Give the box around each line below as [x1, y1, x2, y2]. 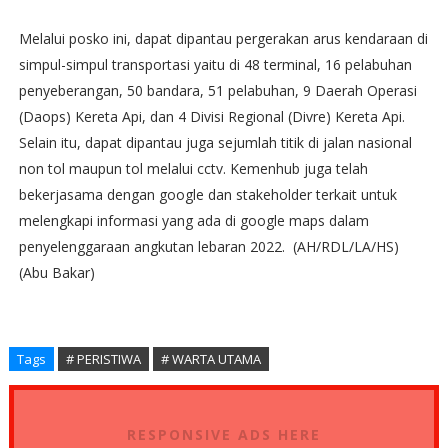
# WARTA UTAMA [160, 349, 261, 368]
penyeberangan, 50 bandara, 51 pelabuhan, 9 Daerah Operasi [18, 80, 417, 100]
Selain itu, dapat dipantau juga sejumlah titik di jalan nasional [18, 132, 412, 152]
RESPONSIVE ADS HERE [126, 424, 321, 444]
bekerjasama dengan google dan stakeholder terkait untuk [18, 184, 397, 204]
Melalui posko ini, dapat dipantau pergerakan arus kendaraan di [18, 28, 428, 48]
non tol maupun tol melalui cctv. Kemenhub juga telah [18, 158, 368, 178]
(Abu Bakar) [18, 262, 95, 282]
